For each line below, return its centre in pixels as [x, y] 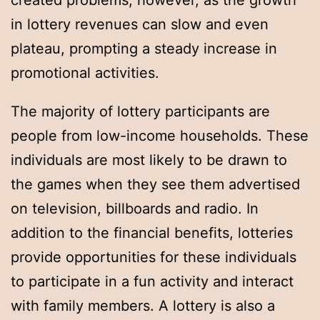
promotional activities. [85, 73]
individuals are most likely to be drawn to [149, 160]
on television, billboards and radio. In [135, 209]
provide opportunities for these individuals [154, 257]
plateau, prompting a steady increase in [144, 49]
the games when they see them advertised [155, 185]
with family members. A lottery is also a [143, 306]
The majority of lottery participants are [140, 112]
